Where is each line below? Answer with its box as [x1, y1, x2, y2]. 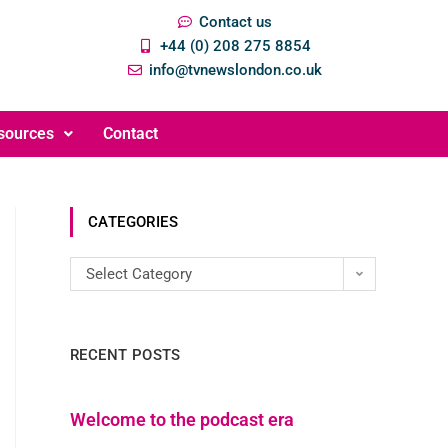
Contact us [198, 13, 272, 31]
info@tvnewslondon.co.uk [148, 61, 322, 79]
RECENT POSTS [70, 345, 181, 364]
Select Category [86, 264, 192, 283]
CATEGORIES [88, 212, 178, 231]
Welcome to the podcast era [70, 408, 298, 430]
